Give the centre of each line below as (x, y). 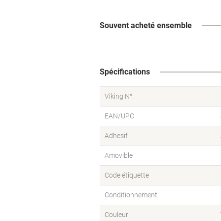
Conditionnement (131, 195)
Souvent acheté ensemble (146, 25)
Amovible (119, 155)
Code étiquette (127, 175)
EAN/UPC (119, 116)
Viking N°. (119, 96)
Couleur (116, 215)
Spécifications (125, 72)
